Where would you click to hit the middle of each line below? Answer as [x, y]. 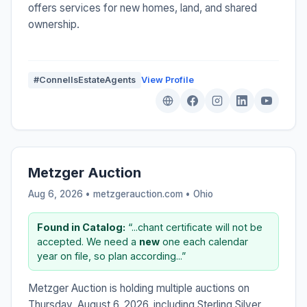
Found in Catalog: [81, 227]
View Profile [168, 79]
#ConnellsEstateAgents [85, 79]
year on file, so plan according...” [111, 256]
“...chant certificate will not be [194, 227]
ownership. [54, 24]
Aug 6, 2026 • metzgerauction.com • [111, 194]
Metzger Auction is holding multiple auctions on [139, 288]
